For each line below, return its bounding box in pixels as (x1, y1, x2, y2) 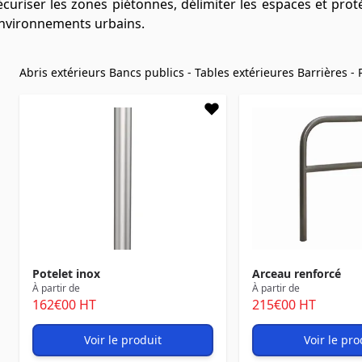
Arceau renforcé (252, 266, 341, 281)
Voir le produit (84, 332, 162, 347)
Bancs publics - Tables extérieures (109, 65, 297, 80)
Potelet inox (32, 266, 100, 281)
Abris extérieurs (19, 65, 109, 80)
